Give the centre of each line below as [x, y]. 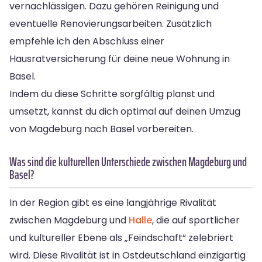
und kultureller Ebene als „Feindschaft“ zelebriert [121, 237]
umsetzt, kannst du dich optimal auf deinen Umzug [125, 111]
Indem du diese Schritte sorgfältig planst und [112, 94]
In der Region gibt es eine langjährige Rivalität [113, 202]
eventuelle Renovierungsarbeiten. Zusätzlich [111, 23]
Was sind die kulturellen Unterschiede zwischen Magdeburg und [128, 161]
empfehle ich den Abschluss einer [87, 41]
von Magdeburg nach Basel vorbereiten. [101, 129]
